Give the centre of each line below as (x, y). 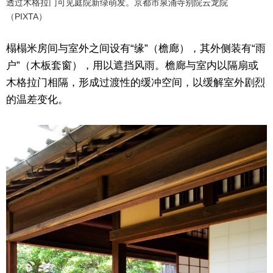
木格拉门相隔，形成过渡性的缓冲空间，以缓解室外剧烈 (136, 82)
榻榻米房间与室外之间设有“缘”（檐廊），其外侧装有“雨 (136, 48)
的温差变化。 (37, 99)
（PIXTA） (27, 16)
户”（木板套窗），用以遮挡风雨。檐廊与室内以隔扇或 (132, 65)
